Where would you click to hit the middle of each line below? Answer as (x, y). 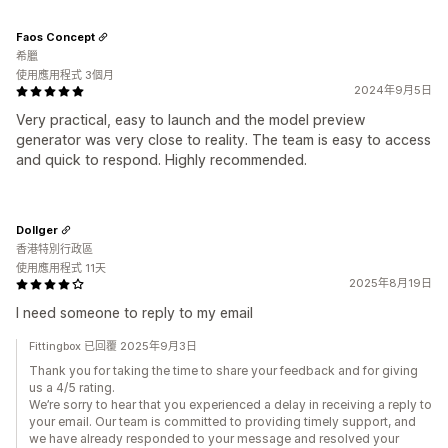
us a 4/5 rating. (72, 387)
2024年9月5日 (393, 90)
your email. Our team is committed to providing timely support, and (222, 421)
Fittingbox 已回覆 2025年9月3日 (113, 346)
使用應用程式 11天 (61, 268)
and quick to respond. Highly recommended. (161, 159)
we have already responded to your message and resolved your (214, 438)
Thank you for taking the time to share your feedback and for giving (223, 370)
